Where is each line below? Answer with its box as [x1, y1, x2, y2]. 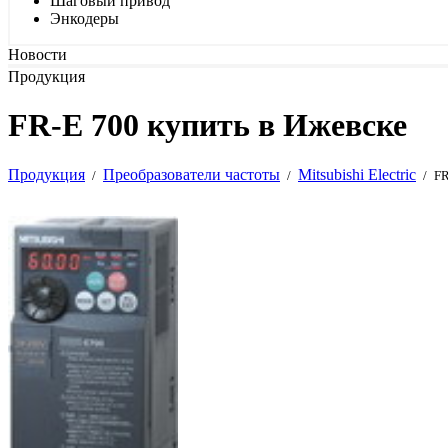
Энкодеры [50, 10, 119, 27]
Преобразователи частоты [103, 165, 280, 183]
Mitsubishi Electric [298, 165, 416, 183]
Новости [8, 46, 67, 63]
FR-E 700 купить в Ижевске [8, 107, 407, 144]
